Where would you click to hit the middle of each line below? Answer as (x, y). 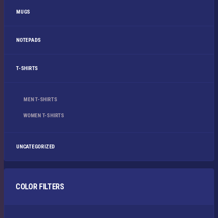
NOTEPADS (29, 40)
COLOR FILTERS (40, 186)
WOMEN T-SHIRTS (44, 115)
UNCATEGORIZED (36, 146)
